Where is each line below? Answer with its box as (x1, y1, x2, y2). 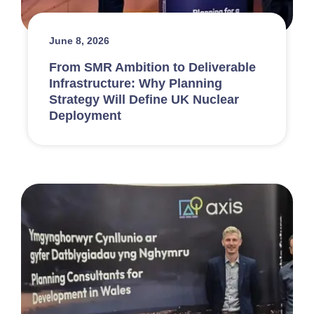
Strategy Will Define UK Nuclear (49, 92, 239, 107)
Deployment (49, 108, 121, 123)
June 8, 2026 (49, 34, 109, 46)
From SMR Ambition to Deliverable (49, 60, 256, 74)
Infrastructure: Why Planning (49, 76, 222, 90)
